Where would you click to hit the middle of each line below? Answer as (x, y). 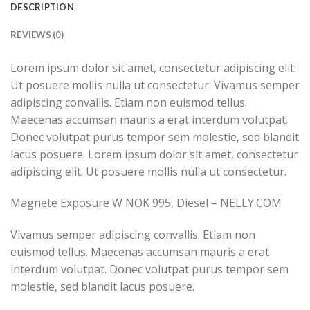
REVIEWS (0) (37, 34)
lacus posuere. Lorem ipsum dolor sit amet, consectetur (154, 154)
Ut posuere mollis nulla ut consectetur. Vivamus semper (155, 85)
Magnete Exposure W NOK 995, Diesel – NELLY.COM (146, 203)
